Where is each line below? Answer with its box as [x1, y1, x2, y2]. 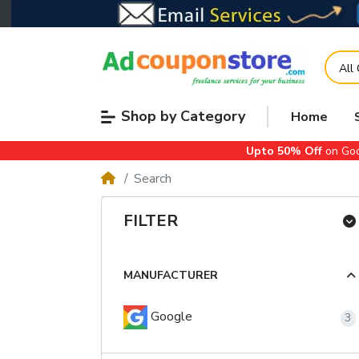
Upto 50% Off [245, 143, 322, 159]
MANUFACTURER [123, 268, 218, 284]
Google [147, 308, 192, 326]
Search [133, 169, 171, 188]
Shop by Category [120, 107, 245, 127]
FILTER [123, 210, 178, 232]
